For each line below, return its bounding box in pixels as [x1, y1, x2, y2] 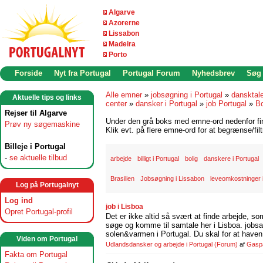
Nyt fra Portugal [54, 69, 111, 77]
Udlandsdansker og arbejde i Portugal [106, 241, 213, 248]
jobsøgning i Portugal [151, 90, 222, 99]
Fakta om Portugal [5, 250, 68, 259]
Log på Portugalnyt [15, 181, 79, 189]
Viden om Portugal [16, 235, 77, 243]
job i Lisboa [106, 203, 143, 211]
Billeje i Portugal [5, 142, 66, 151]
